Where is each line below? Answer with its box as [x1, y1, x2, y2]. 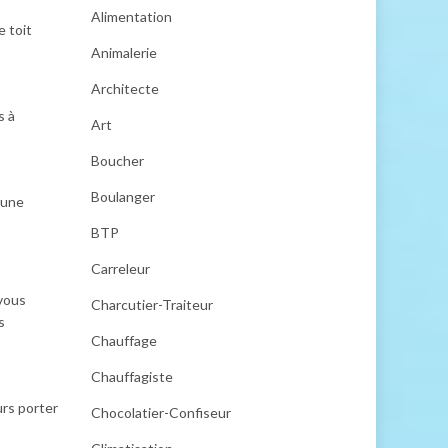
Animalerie [91, 44, 157, 61]
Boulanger [91, 188, 155, 205]
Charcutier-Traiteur [91, 296, 213, 313]
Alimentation [91, 8, 172, 25]
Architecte [91, 80, 159, 97]
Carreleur [91, 260, 150, 277]
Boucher [91, 152, 144, 169]
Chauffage [91, 332, 157, 349]
